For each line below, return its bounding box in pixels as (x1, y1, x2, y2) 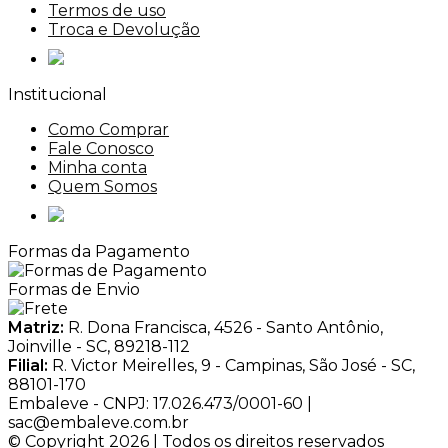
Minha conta (48, 158, 147, 178)
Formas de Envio (8, 280, 140, 300)
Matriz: (8, 318, 64, 338)
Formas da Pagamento (8, 242, 190, 262)
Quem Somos (48, 177, 157, 197)
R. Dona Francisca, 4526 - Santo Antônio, (64, 318, 383, 338)
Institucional (8, 85, 107, 105)
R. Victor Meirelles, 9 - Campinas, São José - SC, (48, 356, 415, 376)
